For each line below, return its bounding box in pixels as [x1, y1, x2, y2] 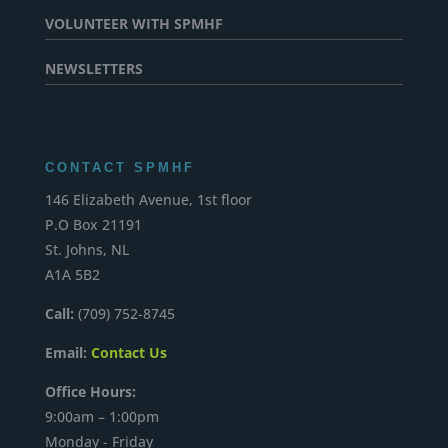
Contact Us [90, 342, 167, 362]
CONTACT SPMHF [44, 159, 195, 175]
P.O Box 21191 [44, 214, 142, 234]
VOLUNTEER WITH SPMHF [44, 13, 223, 33]
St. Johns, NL [44, 239, 129, 259]
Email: [44, 342, 87, 362]
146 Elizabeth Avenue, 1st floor [44, 189, 252, 209]
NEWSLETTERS [44, 58, 143, 78]
